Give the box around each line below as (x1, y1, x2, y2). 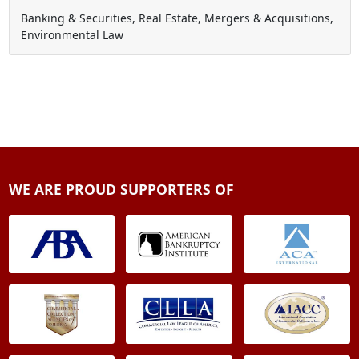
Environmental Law (20, 26, 123, 42)
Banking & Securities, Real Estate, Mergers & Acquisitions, (20, 10, 333, 26)
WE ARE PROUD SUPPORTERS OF (8, 179, 234, 199)
